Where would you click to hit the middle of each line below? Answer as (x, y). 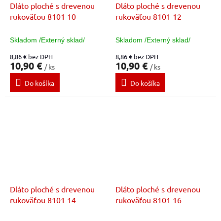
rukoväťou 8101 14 (43, 200)
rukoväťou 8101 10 (43, 17)
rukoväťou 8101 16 (148, 200)
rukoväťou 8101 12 (148, 17)
